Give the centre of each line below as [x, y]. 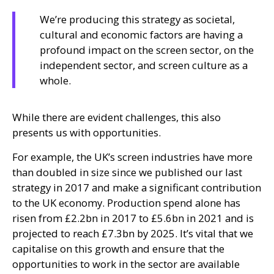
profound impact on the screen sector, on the [147, 50]
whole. [55, 80]
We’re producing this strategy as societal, [137, 19]
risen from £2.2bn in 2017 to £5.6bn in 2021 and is [133, 218]
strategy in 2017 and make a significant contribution [137, 187]
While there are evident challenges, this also [117, 117]
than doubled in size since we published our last [127, 172]
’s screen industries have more [180, 157]
